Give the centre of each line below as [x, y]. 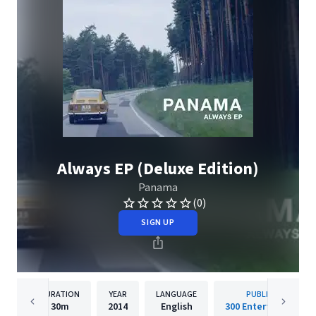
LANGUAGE [176, 294]
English [176, 307]
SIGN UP [158, 223]
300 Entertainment [267, 307]
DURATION [60, 294]
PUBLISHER [267, 294]
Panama [158, 188]
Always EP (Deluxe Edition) [158, 169]
